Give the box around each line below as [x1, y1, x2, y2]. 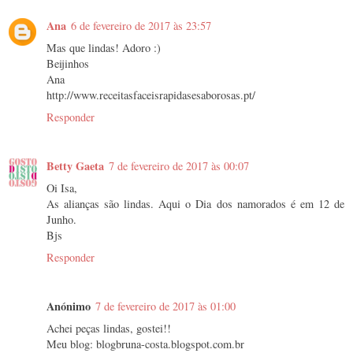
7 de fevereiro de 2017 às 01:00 [95, 299, 236, 314]
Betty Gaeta [46, 158, 104, 175]
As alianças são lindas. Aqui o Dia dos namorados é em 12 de [46, 196, 344, 212]
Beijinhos [46, 56, 89, 72]
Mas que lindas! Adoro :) [46, 40, 161, 56]
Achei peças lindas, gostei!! [46, 321, 171, 336]
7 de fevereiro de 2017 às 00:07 [109, 158, 249, 174]
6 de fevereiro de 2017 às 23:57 [71, 18, 211, 34]
